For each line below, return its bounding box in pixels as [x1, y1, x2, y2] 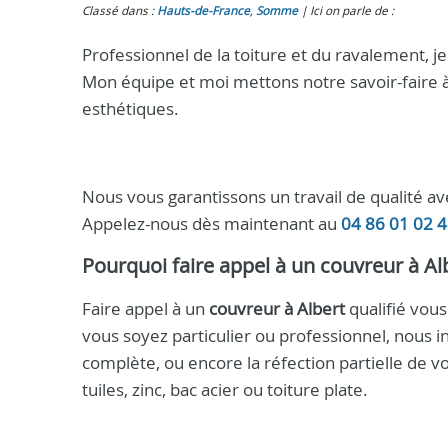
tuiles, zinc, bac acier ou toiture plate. [82, 378, 368, 401]
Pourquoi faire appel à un [82, 252, 320, 279]
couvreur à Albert [209, 297, 345, 320]
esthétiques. [82, 97, 179, 120]
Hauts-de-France [157, 3, 250, 18]
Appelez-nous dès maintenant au [82, 212, 341, 235]
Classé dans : [82, 3, 157, 18]
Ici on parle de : [310, 3, 394, 18]
